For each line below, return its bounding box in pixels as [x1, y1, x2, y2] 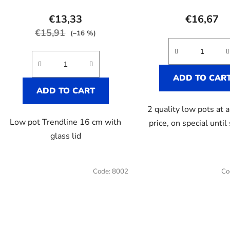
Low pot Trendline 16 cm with [10, 117, 122, 128]
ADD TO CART [36, 85, 95, 97]
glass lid [50, 130, 81, 142]
